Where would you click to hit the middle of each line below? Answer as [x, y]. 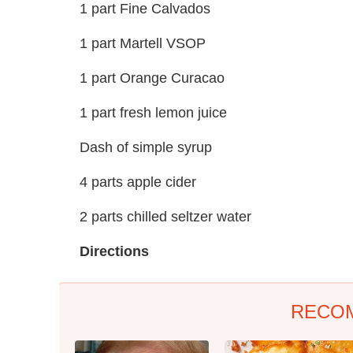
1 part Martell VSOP [143, 43]
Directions [114, 251]
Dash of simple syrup [146, 147]
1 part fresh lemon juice [153, 112]
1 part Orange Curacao [152, 78]
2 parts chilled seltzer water [165, 216]
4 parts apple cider [138, 182]
